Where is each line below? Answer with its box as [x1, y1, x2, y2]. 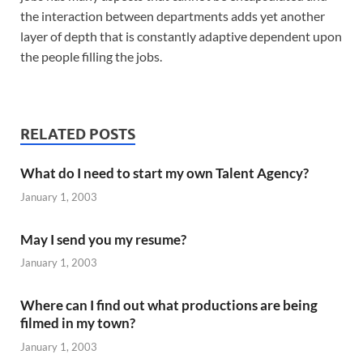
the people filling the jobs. [20, 49, 162, 65]
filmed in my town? [20, 314, 135, 332]
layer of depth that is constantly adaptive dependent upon [20, 28, 342, 45]
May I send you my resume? [20, 230, 186, 248]
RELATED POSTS [20, 126, 135, 143]
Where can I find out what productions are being [20, 297, 318, 314]
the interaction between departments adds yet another [20, 8, 325, 24]
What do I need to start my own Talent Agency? [20, 164, 309, 182]
